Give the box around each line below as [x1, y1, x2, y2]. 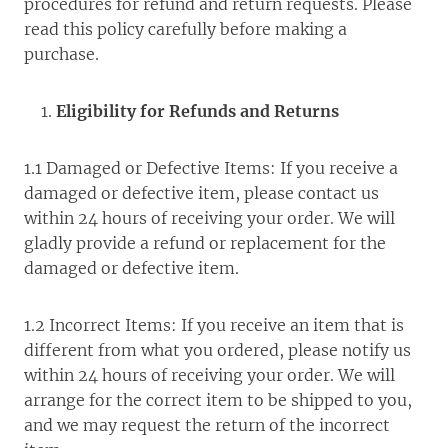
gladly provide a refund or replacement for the [24, 233, 386, 253]
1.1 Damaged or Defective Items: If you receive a [24, 158, 398, 178]
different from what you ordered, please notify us [24, 340, 411, 360]
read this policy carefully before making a [24, 19, 347, 39]
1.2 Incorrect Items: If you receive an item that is [24, 315, 404, 335]
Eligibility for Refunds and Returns [56, 101, 339, 121]
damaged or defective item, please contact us [24, 183, 379, 203]
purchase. [24, 44, 99, 64]
